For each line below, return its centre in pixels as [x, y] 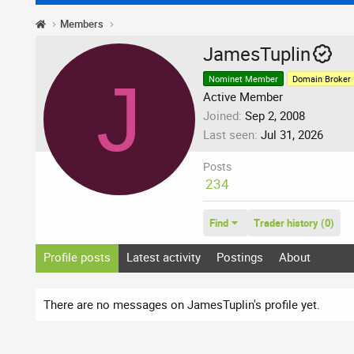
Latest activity [164, 256]
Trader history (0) [294, 222]
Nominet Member [243, 78]
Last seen [229, 134]
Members [82, 24]
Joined [221, 115]
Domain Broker [322, 78]
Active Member [243, 96]
